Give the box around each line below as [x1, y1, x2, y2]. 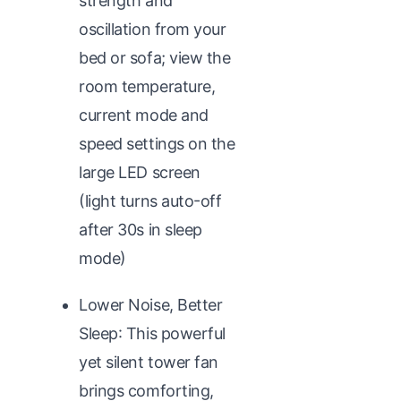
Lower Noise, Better [79, 294, 223, 314]
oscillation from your [79, 19, 226, 38]
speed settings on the [79, 133, 235, 153]
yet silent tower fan [79, 352, 219, 371]
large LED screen [79, 162, 200, 182]
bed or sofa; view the [79, 47, 231, 67]
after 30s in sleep [79, 219, 202, 239]
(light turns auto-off [79, 191, 222, 210]
